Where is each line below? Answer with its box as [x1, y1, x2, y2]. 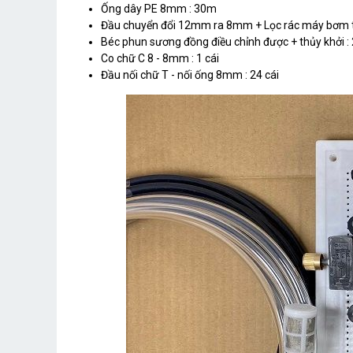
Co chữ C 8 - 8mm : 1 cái [101, 52, 219, 65]
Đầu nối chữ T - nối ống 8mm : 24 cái [101, 69, 279, 82]
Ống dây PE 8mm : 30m [101, 2, 217, 16]
